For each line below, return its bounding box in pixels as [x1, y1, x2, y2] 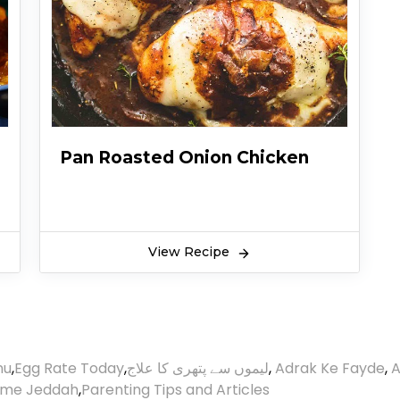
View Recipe [147, 244, 233, 261]
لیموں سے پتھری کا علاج [127, 358, 269, 379]
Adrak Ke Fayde [275, 358, 385, 379]
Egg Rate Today [14, 358, 124, 379]
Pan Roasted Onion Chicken [59, 147, 309, 169]
